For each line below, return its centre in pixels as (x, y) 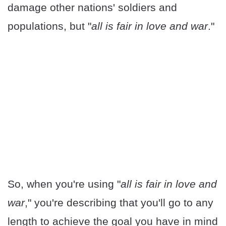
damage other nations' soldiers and (92, 8)
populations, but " (49, 26)
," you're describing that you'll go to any (119, 203)
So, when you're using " (64, 184)
